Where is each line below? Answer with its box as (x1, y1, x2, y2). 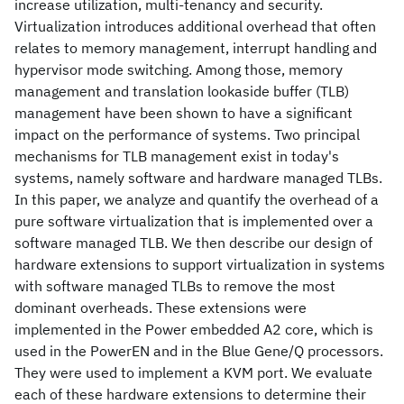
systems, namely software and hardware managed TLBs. (14, 169, 382, 187)
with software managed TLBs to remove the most (14, 277, 335, 295)
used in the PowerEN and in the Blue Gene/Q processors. (14, 342, 383, 360)
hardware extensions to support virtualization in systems (14, 255, 385, 273)
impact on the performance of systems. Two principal (14, 125, 360, 143)
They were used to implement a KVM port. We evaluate (14, 363, 372, 381)
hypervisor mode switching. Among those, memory (14, 60, 343, 78)
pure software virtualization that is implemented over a (14, 212, 373, 230)
